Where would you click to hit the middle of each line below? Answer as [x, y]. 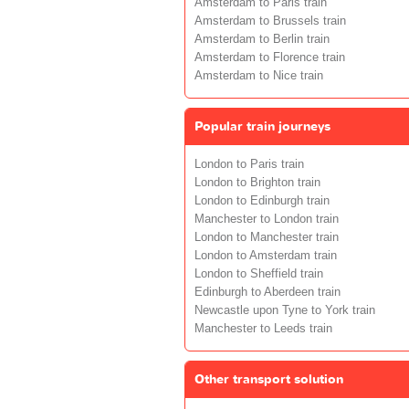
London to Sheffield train [259, 273]
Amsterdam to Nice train [259, 75]
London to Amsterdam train [266, 255]
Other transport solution [269, 379]
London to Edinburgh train [262, 200]
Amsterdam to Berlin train [262, 39]
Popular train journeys [262, 126]
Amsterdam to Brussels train [270, 21]
